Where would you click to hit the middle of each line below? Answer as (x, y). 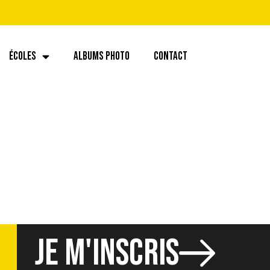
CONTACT (171, 56)
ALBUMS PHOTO (102, 56)
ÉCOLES (23, 56)
